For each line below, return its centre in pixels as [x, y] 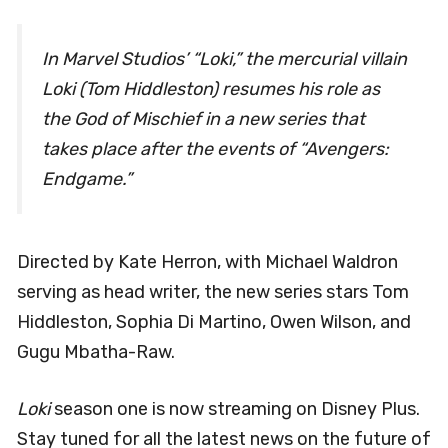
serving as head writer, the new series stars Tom [213, 291]
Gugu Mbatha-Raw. [96, 351]
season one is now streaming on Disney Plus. [235, 408]
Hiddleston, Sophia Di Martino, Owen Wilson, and [214, 321]
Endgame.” [87, 179]
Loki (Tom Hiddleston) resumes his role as [211, 89]
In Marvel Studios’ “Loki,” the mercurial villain [224, 59]
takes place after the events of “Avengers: [215, 149]
